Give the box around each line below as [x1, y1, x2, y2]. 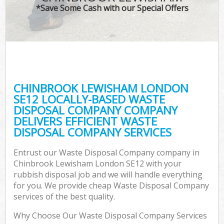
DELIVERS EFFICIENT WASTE [13, 113, 157, 129]
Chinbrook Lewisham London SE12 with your [13, 158, 182, 169]
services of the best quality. [13, 191, 115, 202]
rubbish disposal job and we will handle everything [13, 169, 203, 180]
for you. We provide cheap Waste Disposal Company [13, 180, 209, 191]
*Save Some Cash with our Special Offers [35, 2, 188, 13]
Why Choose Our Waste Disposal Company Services [13, 210, 207, 221]
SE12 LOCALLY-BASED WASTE [13, 91, 165, 107]
